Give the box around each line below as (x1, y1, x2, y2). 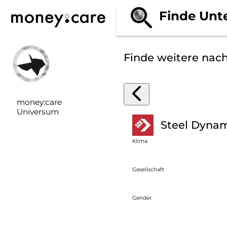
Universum (16, 107, 59, 117)
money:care (16, 97, 62, 107)
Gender (132, 194, 152, 201)
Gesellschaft (132, 166, 165, 173)
